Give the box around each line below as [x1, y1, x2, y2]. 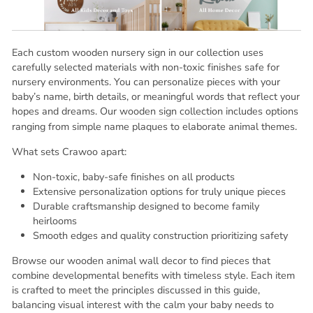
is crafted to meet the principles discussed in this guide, [12, 282, 260, 297]
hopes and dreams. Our [12, 103, 119, 118]
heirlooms [33, 213, 77, 228]
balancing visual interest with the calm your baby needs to [12, 297, 274, 312]
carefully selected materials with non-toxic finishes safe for [12, 59, 279, 74]
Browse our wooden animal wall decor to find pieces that [12, 253, 270, 268]
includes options [223, 103, 298, 118]
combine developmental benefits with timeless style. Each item [12, 268, 295, 282]
